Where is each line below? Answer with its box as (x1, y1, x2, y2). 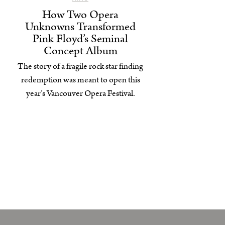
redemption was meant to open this (21, 74, 140, 86)
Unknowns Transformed (25, 19, 136, 36)
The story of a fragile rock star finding (18, 60, 143, 73)
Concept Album (43, 43, 118, 60)
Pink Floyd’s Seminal (33, 31, 128, 48)
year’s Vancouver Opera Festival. (26, 87, 135, 100)
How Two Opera (42, 7, 119, 24)
